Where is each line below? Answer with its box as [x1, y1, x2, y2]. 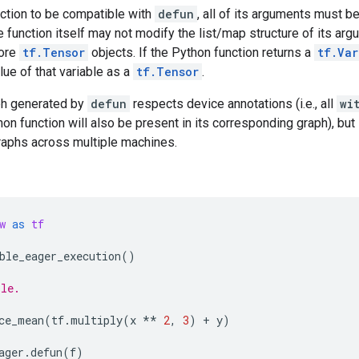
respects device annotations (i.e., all [130, 96, 337, 111]
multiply [71, 313, 123, 328]
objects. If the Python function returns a [88, 45, 314, 60]
